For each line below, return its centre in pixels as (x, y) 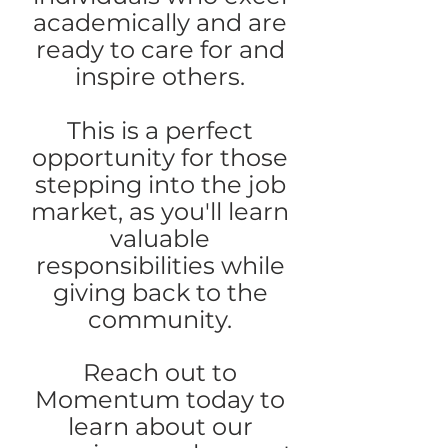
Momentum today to (160, 399)
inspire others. (160, 76)
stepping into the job (160, 184)
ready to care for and (160, 49)
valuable (160, 238)
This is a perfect (160, 130)
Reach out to (160, 372)
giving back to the (160, 292)
